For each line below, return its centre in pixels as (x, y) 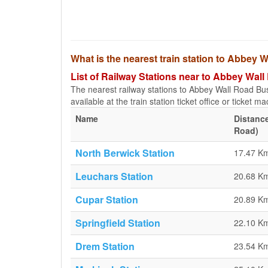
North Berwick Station (125, 153)
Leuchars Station (114, 176)
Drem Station (105, 246)
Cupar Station (107, 200)
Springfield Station (118, 223)
